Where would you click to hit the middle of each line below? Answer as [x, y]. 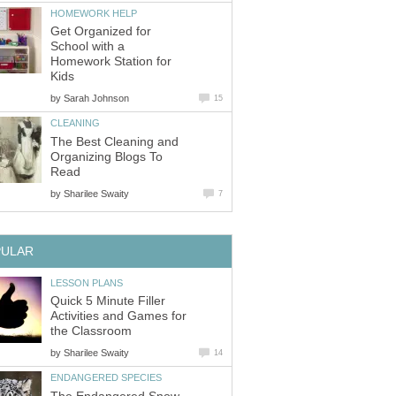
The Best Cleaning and [114, 141]
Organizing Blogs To [107, 156]
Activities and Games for [118, 316]
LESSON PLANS [87, 282]
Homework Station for [111, 62]
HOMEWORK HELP [94, 13]
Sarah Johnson [96, 99]
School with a [88, 47]
